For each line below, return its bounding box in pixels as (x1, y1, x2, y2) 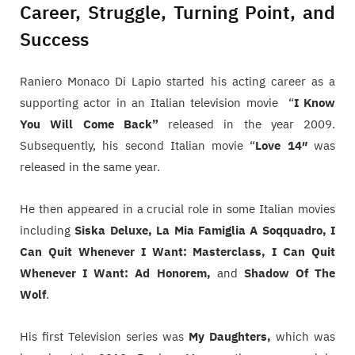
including (20, 223, 75, 239)
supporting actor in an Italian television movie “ (20, 95, 294, 111)
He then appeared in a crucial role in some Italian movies (20, 201, 335, 217)
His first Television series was (20, 329, 189, 345)
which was (276, 329, 335, 345)
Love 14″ (255, 138, 307, 154)
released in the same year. (20, 159, 160, 175)
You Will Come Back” (20, 116, 158, 132)
